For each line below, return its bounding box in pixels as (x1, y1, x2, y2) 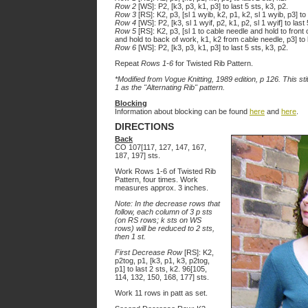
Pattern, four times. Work (115, 175, 198, 184)
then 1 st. (115, 232, 146, 241)
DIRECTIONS (115, 121, 174, 132)
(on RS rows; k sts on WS (115, 216, 201, 224)
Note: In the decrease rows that (115, 199, 220, 208)
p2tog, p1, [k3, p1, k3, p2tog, (115, 256, 210, 265)
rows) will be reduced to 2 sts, (115, 224, 214, 232)
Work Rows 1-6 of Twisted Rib (115, 167, 216, 175)
